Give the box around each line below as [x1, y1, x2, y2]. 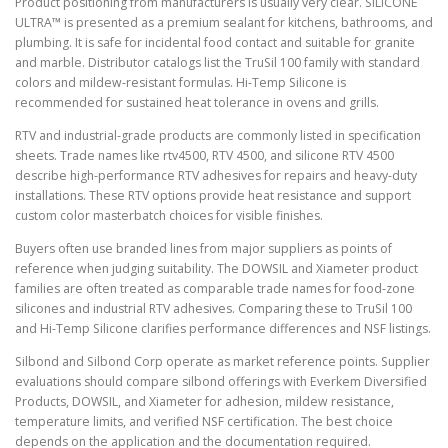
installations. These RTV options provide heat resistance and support [15, 186, 411, 204]
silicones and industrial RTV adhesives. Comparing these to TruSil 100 [15, 299, 412, 317]
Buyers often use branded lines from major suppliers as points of [15, 239, 392, 257]
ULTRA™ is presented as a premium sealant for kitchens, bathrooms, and [15, 13, 433, 31]
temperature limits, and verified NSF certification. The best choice [15, 412, 393, 430]
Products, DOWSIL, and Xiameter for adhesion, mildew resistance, [15, 392, 394, 410]
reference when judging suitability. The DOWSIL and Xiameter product [15, 259, 418, 277]
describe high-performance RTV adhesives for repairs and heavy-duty [15, 166, 417, 184]
